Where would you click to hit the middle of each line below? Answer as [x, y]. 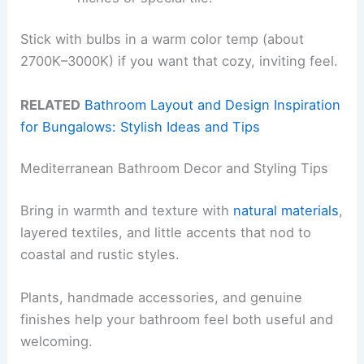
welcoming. [57, 342]
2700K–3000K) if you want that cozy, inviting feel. [180, 61]
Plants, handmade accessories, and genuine [162, 298]
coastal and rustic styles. [100, 254]
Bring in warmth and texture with [127, 210]
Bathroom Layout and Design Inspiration [213, 104]
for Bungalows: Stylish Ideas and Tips [141, 126]
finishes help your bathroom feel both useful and [177, 320]
